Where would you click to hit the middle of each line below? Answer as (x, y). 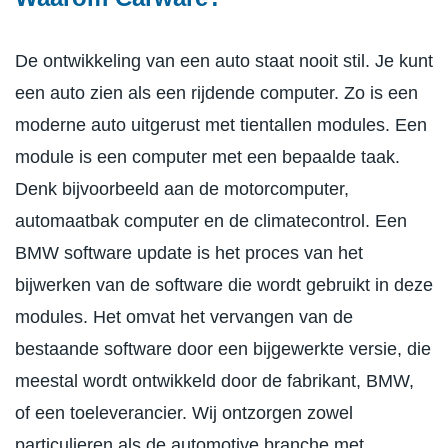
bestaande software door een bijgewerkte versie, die (223, 348)
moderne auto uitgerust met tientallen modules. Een (221, 124)
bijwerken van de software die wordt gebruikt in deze (224, 284)
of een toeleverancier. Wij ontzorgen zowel (184, 412)
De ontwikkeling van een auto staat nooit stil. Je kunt (224, 60)
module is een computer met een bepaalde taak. (207, 156)
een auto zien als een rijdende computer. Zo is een (216, 92)
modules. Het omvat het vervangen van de (184, 316)
